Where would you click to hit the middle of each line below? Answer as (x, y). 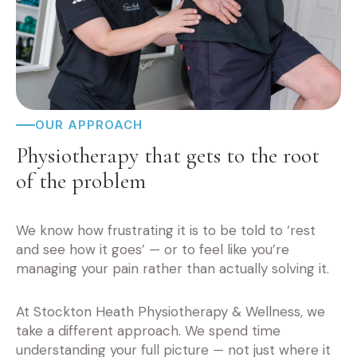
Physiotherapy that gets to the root (168, 156)
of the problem (81, 181)
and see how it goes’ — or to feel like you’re (153, 250)
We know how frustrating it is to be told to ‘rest (166, 231)
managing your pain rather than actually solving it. (173, 269)
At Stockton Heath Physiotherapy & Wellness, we (171, 311)
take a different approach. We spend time (148, 330)
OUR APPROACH (89, 125)
